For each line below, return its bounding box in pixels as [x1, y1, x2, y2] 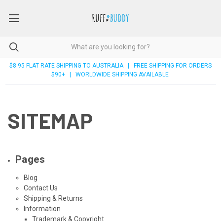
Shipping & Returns [23, 194, 83, 202]
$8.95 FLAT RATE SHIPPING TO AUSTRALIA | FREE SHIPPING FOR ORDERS [9, 62, 212, 69]
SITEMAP [7, 108, 93, 133]
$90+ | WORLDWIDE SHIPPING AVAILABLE [51, 71, 170, 78]
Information [23, 204, 61, 213]
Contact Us [23, 184, 58, 192]
